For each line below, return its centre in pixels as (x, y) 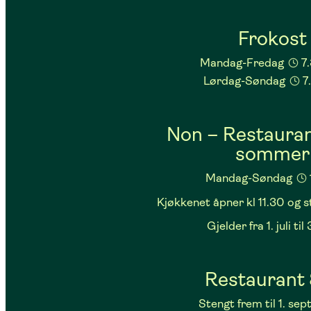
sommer (272, 154)
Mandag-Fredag (244, 63)
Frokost (272, 39)
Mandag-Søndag (251, 178)
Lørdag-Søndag (245, 81)
